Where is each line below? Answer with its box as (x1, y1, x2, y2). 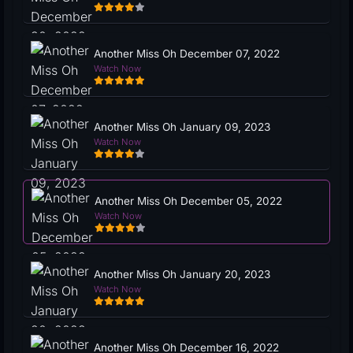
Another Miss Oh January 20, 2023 (94, 267, 270, 281)
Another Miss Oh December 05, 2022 (95, 194, 282, 207)
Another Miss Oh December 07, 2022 (94, 46, 280, 60)
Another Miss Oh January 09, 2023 (94, 120, 270, 133)
